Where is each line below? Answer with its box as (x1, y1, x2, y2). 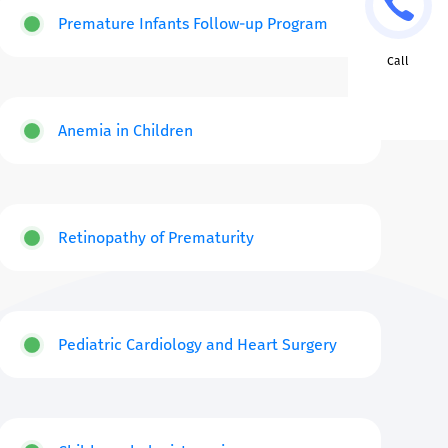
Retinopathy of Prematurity (57, 228, 254, 248)
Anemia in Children (57, 121, 193, 141)
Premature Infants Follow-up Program (57, 14, 328, 34)
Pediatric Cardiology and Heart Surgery (57, 335, 337, 355)
